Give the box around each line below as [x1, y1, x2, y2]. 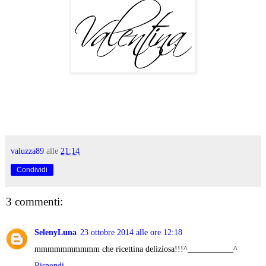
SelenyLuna [34, 227, 77, 237]
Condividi [17, 165, 47, 174]
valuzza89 [11, 145, 44, 156]
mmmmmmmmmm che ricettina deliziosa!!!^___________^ [34, 244, 237, 254]
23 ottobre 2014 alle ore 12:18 [80, 227, 182, 237]
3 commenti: [6, 195, 63, 208]
